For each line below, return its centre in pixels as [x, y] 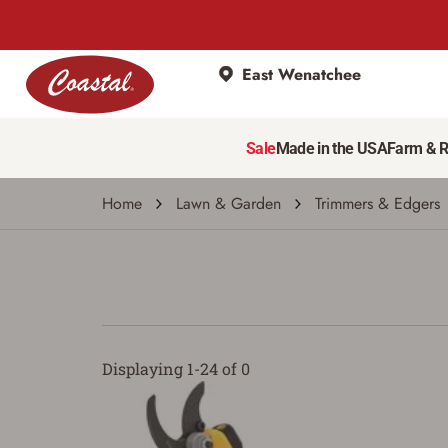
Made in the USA [331, 148]
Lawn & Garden [228, 203]
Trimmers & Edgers [377, 203]
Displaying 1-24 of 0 [176, 368]
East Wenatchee [301, 74]
